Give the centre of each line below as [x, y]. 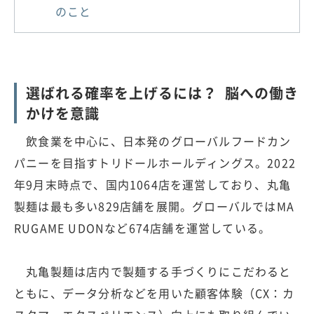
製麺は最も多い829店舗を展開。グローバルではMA [154, 206]
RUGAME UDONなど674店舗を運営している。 [143, 228]
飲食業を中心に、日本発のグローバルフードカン [153, 141]
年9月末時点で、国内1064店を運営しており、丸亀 [152, 185]
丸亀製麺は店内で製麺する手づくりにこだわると [153, 272]
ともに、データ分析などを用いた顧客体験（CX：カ [154, 293]
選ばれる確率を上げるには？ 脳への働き [162, 93]
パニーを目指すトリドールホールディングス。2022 [155, 163]
